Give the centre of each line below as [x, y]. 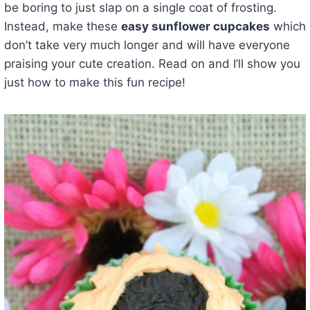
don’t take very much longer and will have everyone [147, 45]
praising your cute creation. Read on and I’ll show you [152, 63]
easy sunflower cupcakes [195, 26]
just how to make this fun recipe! [94, 82]
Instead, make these [62, 26]
